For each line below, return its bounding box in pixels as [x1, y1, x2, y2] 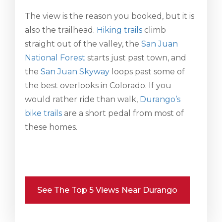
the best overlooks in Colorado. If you [25, 81, 171, 90]
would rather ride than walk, [25, 95, 140, 104]
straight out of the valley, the [25, 39, 141, 49]
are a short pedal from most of [62, 109, 184, 118]
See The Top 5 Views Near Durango [37, 185, 177, 195]
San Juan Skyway [41, 67, 110, 76]
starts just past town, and [85, 53, 186, 62]
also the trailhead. [25, 25, 97, 35]
